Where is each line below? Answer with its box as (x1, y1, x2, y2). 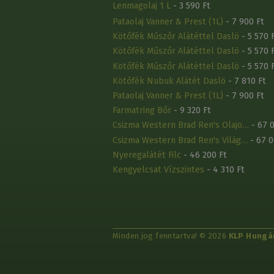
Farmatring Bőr (113, 105, 171, 116)
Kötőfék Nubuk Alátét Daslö (113, 75, 226, 86)
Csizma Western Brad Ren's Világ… (113, 135, 248, 146)
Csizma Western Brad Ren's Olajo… (113, 120, 249, 131)
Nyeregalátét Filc (113, 149, 181, 160)
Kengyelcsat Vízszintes (113, 164, 204, 175)
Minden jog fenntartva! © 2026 (113, 231, 229, 241)
